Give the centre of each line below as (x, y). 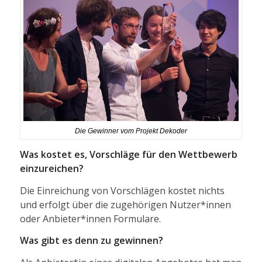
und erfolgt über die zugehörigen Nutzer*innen (125, 204)
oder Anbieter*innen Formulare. (90, 218)
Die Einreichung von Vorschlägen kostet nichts (122, 190)
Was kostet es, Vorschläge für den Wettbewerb (128, 155)
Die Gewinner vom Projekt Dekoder (131, 131)
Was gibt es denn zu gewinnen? (91, 241)
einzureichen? (51, 169)
